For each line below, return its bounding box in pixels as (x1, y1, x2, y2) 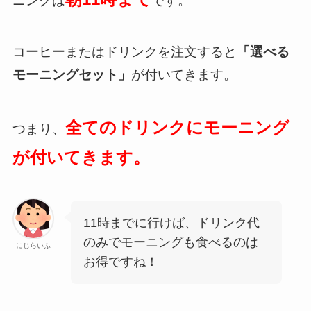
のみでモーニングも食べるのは (83, 235, 258, 250)
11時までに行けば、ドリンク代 (83, 216, 260, 230)
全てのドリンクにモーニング (65, 117, 289, 137)
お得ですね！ (83, 255, 158, 269)
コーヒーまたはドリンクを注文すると (12, 44, 237, 59)
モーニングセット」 (12, 67, 131, 82)
